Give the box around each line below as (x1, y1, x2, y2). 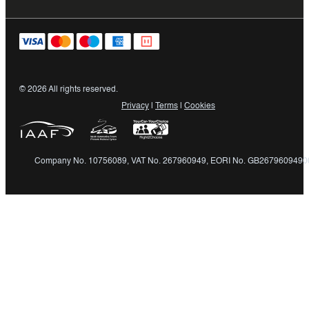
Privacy (121, 102, 149, 111)
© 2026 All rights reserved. (19, 86, 118, 94)
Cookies (184, 102, 215, 111)
